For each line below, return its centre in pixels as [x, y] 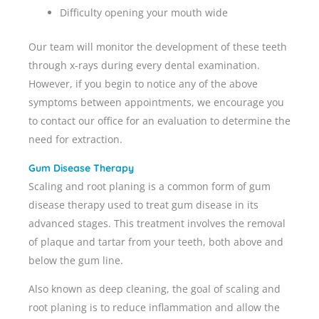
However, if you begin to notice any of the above [143, 83]
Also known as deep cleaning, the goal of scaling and [155, 288]
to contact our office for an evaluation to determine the [159, 120]
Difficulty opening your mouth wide [143, 12]
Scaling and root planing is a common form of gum [150, 186]
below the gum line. [77, 260]
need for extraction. [75, 139]
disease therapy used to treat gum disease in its [143, 204]
